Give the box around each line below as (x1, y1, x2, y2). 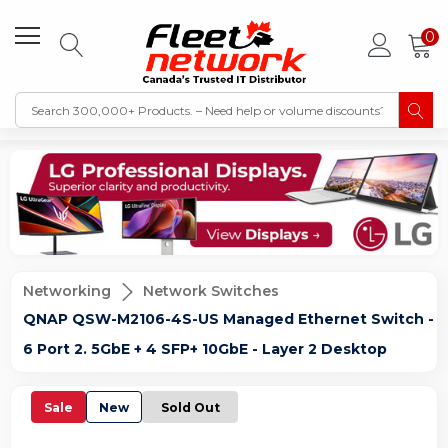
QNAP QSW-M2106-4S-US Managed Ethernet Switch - (23, 310, 434, 329)
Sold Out (160, 399, 220, 415)
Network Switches (143, 281, 279, 300)
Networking (23, 281, 111, 300)
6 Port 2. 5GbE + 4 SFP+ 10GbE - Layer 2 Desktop (23, 340, 387, 359)
